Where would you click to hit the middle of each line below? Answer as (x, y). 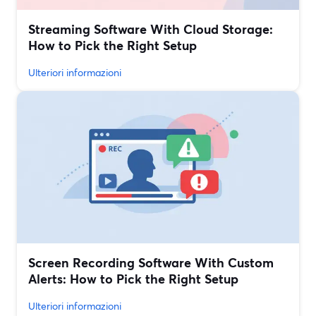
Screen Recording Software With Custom (151, 263)
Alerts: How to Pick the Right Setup (133, 279)
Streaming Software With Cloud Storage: (151, 29)
